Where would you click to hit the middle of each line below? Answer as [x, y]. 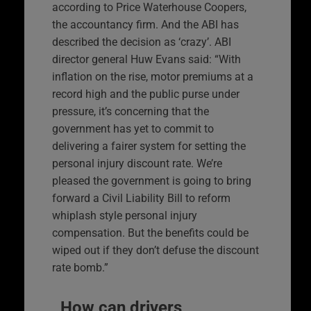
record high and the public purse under [146, 94]
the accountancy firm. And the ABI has [145, 24]
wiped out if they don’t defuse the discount [155, 250]
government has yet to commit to [133, 128]
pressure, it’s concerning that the [131, 111]
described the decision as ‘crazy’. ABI [142, 42]
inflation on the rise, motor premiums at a [153, 76]
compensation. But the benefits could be [150, 233]
